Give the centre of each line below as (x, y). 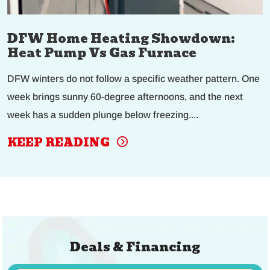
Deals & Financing (135, 247)
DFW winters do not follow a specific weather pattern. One (133, 79)
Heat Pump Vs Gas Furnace (102, 53)
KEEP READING (60, 143)
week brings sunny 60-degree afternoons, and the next (125, 97)
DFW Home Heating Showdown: (121, 39)
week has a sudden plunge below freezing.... (103, 115)
